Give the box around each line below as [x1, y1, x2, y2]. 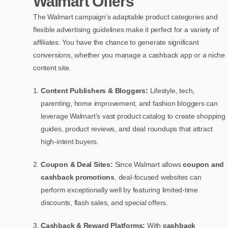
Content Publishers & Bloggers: [41, 86, 150, 95]
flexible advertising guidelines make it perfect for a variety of [33, 25, 219, 34]
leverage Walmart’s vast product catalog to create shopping [41, 111, 225, 120]
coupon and [183, 160, 224, 168]
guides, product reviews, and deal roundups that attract [41, 124, 213, 133]
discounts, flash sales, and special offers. [41, 198, 168, 207]
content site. [33, 63, 71, 72]
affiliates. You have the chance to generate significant [33, 38, 199, 46]
